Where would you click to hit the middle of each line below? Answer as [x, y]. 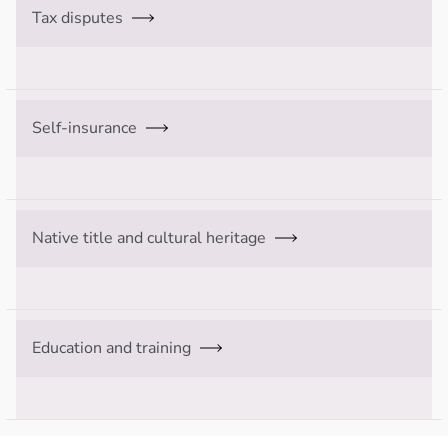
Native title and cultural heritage [149, 237]
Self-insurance [84, 127]
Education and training [111, 347]
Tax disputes [77, 17]
